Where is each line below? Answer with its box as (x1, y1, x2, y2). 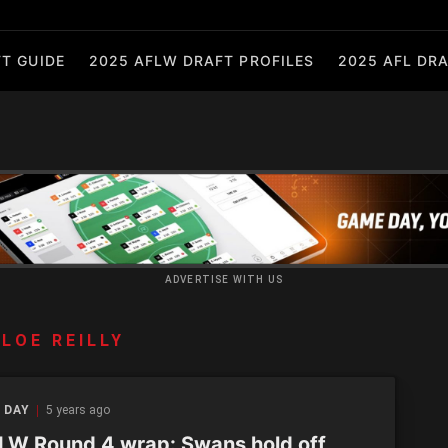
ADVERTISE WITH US (164, 274, 284, 285)
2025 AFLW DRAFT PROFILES (88, 52, 314, 69)
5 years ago (46, 403, 111, 417)
